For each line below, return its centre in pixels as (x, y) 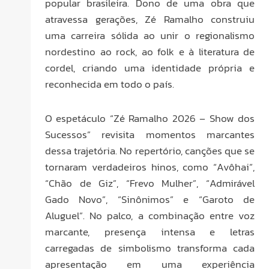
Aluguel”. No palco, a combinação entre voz (150, 216)
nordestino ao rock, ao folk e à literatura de (150, 52)
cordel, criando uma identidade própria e (150, 68)
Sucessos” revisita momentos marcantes (150, 135)
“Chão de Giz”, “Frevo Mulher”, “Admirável (150, 183)
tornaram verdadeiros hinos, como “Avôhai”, (150, 167)
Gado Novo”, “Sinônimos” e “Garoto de (150, 200)
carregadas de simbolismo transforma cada (150, 248)
